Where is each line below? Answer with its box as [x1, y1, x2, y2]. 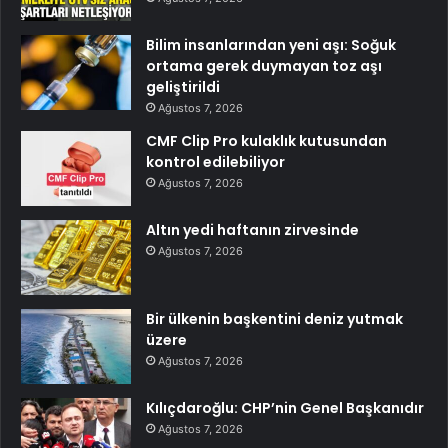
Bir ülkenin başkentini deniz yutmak [146, 309, 403, 330]
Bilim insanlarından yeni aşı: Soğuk [146, 35, 396, 56]
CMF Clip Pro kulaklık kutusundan [146, 131, 387, 152]
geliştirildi [146, 77, 220, 98]
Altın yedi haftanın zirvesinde [146, 220, 359, 241]
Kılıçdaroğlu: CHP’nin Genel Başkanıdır [146, 398, 424, 419]
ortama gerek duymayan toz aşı [146, 56, 382, 77]
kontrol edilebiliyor [146, 152, 285, 173]
